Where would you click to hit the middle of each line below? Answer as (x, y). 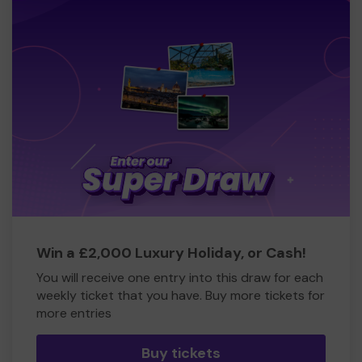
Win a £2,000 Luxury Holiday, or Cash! (171, 253)
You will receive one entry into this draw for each (180, 278)
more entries (74, 314)
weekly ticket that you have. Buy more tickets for (181, 296)
